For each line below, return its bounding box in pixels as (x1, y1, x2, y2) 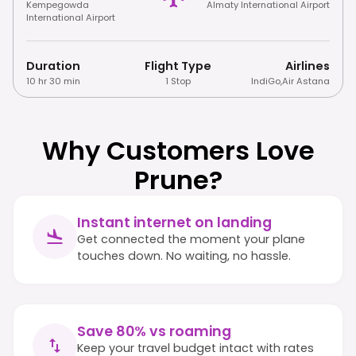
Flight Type (144, 57, 211, 74)
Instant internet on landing (77, 212, 272, 232)
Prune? (133, 161, 222, 198)
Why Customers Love (41, 132, 315, 168)
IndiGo (250, 74, 281, 87)
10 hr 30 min (26, 74, 80, 87)
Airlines (284, 57, 330, 74)
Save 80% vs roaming (77, 321, 231, 341)
